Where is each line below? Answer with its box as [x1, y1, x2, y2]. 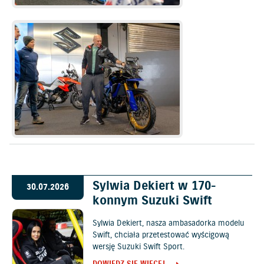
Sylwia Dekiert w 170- [93, 178, 217, 194]
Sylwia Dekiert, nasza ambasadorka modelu [93, 217, 245, 229]
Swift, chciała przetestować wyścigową [93, 229, 230, 240]
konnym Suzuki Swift [93, 193, 213, 209]
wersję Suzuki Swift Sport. [93, 241, 185, 252]
